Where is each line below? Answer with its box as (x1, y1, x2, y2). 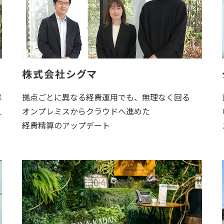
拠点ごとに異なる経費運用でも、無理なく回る (22, 91, 190, 103)
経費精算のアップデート (22, 119, 110, 131)
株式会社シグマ (22, 66, 97, 81)
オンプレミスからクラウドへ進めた (22, 105, 150, 117)
